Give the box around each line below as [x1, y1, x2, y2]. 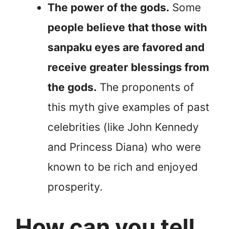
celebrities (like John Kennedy [48, 120, 199, 133]
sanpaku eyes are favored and [48, 40, 204, 54]
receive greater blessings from [48, 60, 209, 74]
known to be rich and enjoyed [48, 160, 198, 173]
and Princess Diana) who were [48, 140, 201, 153]
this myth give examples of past [48, 100, 210, 113]
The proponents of [97, 80, 194, 94]
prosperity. [48, 180, 103, 193]
